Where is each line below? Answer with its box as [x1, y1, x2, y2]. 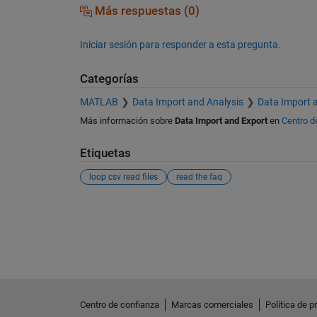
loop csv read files [88, 172, 158, 183]
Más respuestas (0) [91, 4, 200, 18]
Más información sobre [79, 115, 175, 126]
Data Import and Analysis [132, 96, 243, 108]
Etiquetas [79, 146, 131, 160]
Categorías [79, 72, 139, 86]
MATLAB [79, 96, 118, 108]
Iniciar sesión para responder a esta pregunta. [79, 39, 281, 51]
